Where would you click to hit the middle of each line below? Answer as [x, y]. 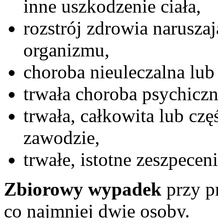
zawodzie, [62, 137]
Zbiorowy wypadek [83, 189]
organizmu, [66, 50]
